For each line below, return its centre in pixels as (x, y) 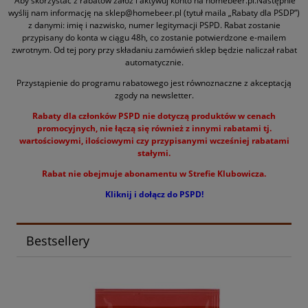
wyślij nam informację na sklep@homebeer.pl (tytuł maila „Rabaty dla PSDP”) (154, 13)
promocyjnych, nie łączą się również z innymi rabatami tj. (154, 129)
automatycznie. (154, 63)
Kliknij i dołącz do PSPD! (154, 195)
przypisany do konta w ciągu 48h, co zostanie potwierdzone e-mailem (154, 38)
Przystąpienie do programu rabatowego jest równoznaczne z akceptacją (154, 83)
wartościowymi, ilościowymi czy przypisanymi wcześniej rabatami (154, 141)
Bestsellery (57, 240)
